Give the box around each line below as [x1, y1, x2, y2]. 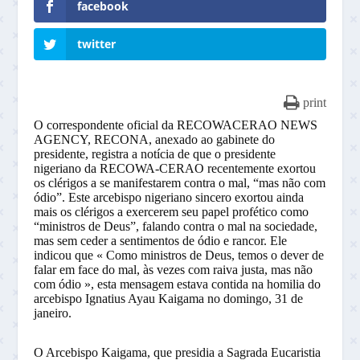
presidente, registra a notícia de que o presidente [34, 146, 276, 161]
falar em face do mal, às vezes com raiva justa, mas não [34, 262, 313, 276]
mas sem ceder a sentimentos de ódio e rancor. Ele [34, 233, 288, 247]
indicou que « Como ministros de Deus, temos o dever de [34, 247, 325, 262]
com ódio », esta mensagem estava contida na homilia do [34, 276, 321, 291]
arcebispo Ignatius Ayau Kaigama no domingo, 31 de [34, 291, 304, 305]
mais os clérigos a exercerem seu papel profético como [34, 204, 309, 219]
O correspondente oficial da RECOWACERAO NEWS [34, 117, 318, 132]
